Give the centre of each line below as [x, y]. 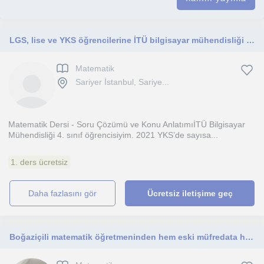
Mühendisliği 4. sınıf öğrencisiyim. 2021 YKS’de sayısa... [113, 135]
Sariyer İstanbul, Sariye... [122, 82]
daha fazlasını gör [66, 193]
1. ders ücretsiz [39, 162]
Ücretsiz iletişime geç [190, 193]
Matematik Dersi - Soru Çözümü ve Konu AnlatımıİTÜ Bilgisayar [127, 124]
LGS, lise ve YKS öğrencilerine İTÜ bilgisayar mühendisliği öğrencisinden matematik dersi [250, 40]
